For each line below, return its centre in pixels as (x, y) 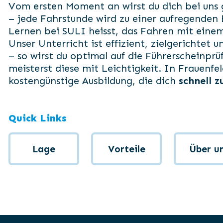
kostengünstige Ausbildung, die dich (94, 81)
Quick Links (38, 118)
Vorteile (126, 149)
